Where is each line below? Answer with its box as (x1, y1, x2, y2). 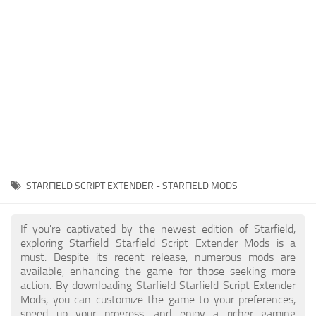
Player (14, 9, 43, 23)
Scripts (14, 35, 45, 49)
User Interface (14, 114, 78, 127)
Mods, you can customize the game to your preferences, (20, 293, 296, 306)
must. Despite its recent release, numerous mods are (20, 250, 296, 264)
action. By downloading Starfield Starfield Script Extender (20, 279, 296, 292)
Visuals (14, 166, 47, 179)
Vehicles (14, 140, 53, 153)
